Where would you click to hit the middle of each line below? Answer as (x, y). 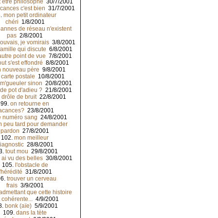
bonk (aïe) (18, 206)
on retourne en (30, 104)
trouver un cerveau (31, 179)
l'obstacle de (31, 165)
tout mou (17, 152)
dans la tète (31, 213)
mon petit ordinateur (30, 15)
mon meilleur (31, 138)
